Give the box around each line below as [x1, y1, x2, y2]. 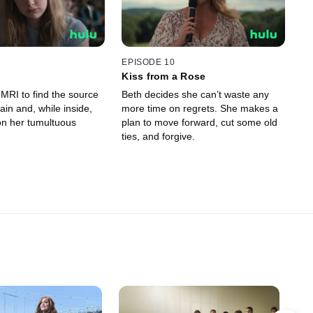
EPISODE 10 [122, 57, 175, 67]
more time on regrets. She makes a [122, 102, 279, 114]
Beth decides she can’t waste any [122, 88, 270, 100]
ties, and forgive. [122, 130, 196, 142]
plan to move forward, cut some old [122, 116, 278, 128]
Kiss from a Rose [122, 70, 206, 82]
